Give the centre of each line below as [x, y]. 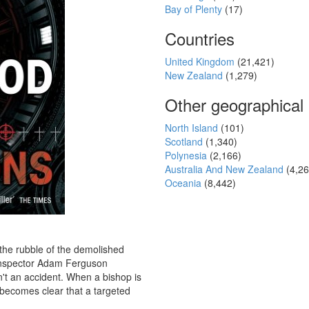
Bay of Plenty [195, 9]
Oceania [185, 183]
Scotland [185, 141]
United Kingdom [201, 61]
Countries [200, 38]
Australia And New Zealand [226, 169]
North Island [193, 128]
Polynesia [187, 155]
